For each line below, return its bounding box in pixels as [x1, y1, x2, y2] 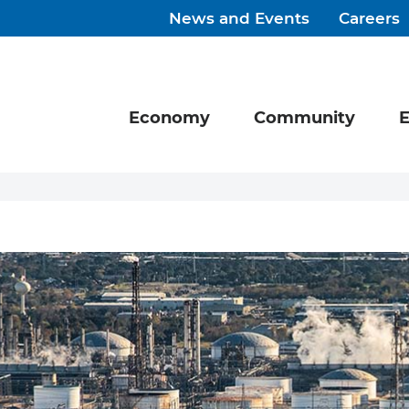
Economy [129, 110, 210, 128]
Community [254, 110, 355, 128]
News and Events [169, 12, 310, 27]
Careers [339, 12, 401, 27]
